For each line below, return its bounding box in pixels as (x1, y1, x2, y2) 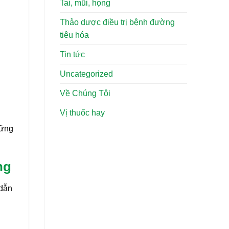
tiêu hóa (60, 31, 89, 40)
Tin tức (60, 50, 85, 59)
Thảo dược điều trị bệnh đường (60, 18, 175, 27)
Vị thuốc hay (60, 108, 105, 118)
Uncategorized (60, 70, 113, 79)
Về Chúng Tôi (60, 89, 110, 98)
